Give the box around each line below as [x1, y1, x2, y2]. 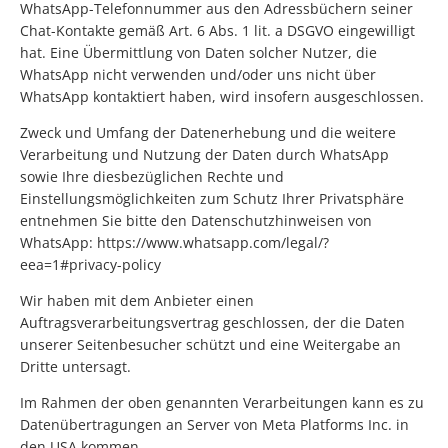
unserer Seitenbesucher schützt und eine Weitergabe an [20, 335, 401, 355]
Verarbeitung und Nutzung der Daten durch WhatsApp [20, 145, 389, 165]
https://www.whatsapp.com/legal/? [97, 233, 329, 253]
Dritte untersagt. [20, 357, 131, 377]
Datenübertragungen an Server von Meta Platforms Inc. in [20, 415, 409, 435]
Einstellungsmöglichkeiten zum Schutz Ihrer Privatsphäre [20, 189, 404, 209]
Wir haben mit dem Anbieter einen [20, 291, 254, 311]
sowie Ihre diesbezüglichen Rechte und [20, 167, 284, 187]
